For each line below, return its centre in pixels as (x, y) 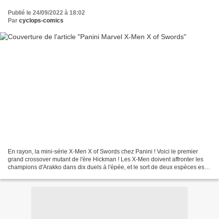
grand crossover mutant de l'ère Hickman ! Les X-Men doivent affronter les (106, 159)
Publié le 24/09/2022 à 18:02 (46, 13)
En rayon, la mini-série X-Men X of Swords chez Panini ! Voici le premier (103, 151)
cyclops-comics (41, 21)
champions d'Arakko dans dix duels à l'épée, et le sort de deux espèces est (107, 167)
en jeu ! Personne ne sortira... (47, 175)
